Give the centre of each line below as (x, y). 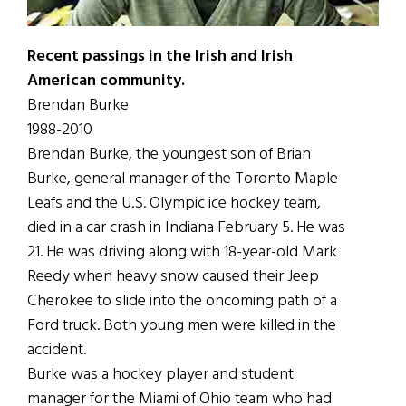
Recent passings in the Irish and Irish (160, 56)
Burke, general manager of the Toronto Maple (183, 179)
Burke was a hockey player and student (160, 374)
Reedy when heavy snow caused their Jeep (173, 276)
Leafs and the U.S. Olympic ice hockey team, (174, 203)
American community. (106, 81)
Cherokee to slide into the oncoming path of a (182, 301)
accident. (57, 350)
